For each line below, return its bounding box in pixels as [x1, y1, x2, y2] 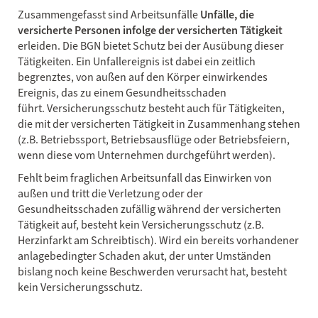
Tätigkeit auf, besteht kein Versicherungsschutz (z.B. [18, 216, 264, 232]
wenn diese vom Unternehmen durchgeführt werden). [18, 147, 275, 163]
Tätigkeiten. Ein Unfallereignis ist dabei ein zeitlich [18, 53, 256, 69]
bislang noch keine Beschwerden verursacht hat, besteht [18, 263, 287, 279]
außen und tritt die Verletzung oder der [18, 185, 203, 201]
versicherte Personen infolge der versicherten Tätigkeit [18, 22, 283, 38]
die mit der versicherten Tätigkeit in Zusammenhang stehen [18, 116, 300, 131]
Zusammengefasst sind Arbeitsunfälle [18, 6, 200, 22]
